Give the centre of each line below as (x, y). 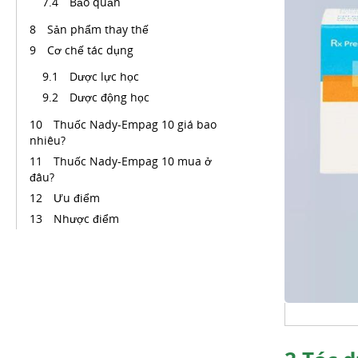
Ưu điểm (77, 198)
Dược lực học (104, 76)
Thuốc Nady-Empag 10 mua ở (133, 161)
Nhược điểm (86, 219)
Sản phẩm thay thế (99, 29)
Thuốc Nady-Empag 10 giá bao (135, 124)
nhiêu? (48, 140)
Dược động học (111, 97)
